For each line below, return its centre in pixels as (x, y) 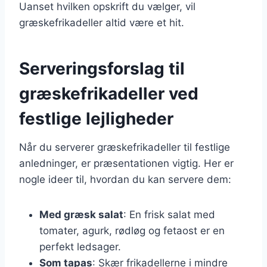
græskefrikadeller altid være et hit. (102, 22)
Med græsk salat (81, 214)
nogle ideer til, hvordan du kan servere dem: (125, 179)
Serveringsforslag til (102, 68)
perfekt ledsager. (80, 246)
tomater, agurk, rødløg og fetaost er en (132, 230)
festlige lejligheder (96, 118)
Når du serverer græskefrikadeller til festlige (125, 147)
